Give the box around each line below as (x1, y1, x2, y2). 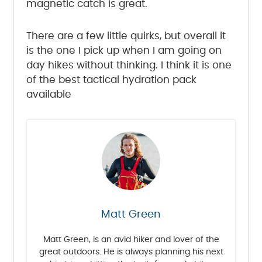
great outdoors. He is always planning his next (39, 247, 223, 256)
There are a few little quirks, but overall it (26, 30, 226, 41)
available (26, 89, 71, 99)
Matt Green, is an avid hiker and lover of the (43, 235, 219, 244)
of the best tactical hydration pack (26, 74, 196, 85)
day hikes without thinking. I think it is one (26, 60, 232, 70)
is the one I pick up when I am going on (26, 45, 222, 56)
